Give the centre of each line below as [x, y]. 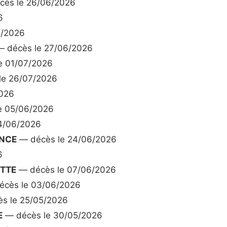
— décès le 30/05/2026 [52, 216]
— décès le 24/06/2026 [67, 140]
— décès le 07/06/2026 [66, 170]
